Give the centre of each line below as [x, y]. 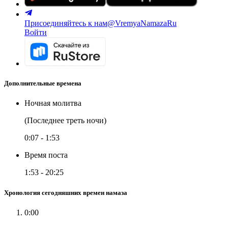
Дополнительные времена [43, 83]
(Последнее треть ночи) [65, 121]
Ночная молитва [53, 103]
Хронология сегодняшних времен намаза [66, 192]
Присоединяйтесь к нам [66, 23]
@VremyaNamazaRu [142, 23]
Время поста [46, 155]
